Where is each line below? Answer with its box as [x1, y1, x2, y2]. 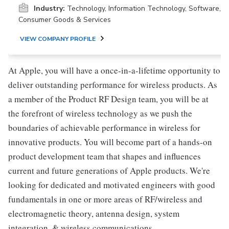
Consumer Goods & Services [18, 15, 111, 25]
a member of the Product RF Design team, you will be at [8, 93, 209, 105]
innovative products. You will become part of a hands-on [8, 136, 212, 148]
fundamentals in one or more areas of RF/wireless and [8, 193, 202, 205]
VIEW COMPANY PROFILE [20, 35, 96, 43]
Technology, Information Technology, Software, [67, 4, 221, 13]
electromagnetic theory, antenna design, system [8, 208, 179, 219]
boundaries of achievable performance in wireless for [8, 122, 200, 133]
